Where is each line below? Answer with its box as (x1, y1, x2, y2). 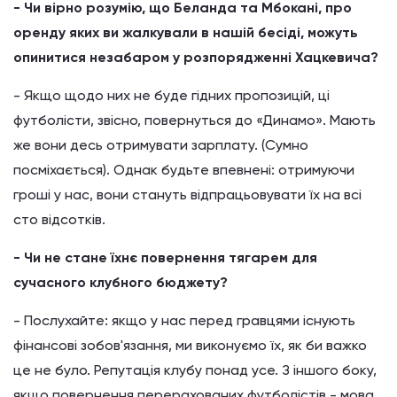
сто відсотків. (13, 211, 105, 228)
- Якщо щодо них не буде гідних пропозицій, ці (13, 87, 330, 104)
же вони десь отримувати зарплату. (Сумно (13, 136, 308, 153)
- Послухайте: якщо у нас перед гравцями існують (13, 312, 355, 329)
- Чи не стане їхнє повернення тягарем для (13, 249, 317, 266)
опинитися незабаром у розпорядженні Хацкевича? (13, 49, 378, 66)
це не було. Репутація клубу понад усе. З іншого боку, (13, 362, 377, 378)
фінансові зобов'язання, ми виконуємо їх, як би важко (13, 337, 367, 354)
